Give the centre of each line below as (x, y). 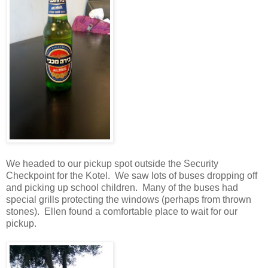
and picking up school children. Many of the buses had (122, 188)
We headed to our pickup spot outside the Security (112, 164)
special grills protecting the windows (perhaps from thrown (129, 200)
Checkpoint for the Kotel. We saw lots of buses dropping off (132, 176)
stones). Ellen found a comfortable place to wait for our (122, 212)
